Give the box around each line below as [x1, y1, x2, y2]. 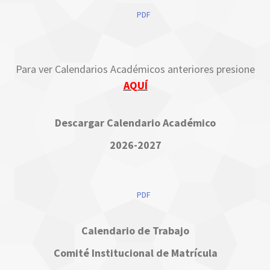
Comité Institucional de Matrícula [53, 246, 218, 260]
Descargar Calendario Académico [55, 116, 216, 130]
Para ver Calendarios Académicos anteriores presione [16, 62, 255, 77]
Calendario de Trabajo [81, 224, 189, 238]
